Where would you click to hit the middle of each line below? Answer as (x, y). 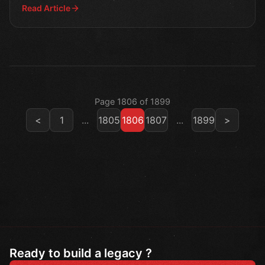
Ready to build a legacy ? (81, 253)
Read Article (46, 8)
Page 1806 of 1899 (132, 102)
